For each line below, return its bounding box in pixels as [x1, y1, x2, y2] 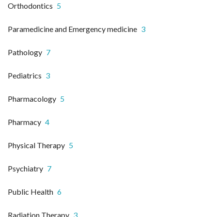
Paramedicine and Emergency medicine [8, 24, 137, 34]
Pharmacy [8, 117, 41, 127]
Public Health [8, 187, 53, 197]
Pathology [8, 47, 42, 57]
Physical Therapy [8, 140, 65, 150]
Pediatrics [8, 71, 42, 80]
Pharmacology [8, 94, 56, 104]
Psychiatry [8, 164, 43, 173]
